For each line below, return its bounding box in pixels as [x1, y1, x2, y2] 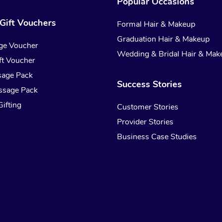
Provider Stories [117, 116, 174, 128]
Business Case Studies [117, 131, 197, 143]
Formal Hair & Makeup [117, 19, 196, 30]
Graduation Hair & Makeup [117, 34, 210, 45]
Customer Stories [117, 102, 179, 113]
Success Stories [117, 78, 182, 91]
